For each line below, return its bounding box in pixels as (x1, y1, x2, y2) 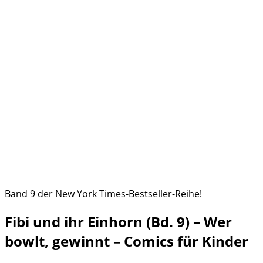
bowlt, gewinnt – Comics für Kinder (5, 231, 248, 251)
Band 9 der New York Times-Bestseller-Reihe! (5, 187, 202, 200)
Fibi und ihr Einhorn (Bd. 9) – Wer (5, 211, 232, 231)
